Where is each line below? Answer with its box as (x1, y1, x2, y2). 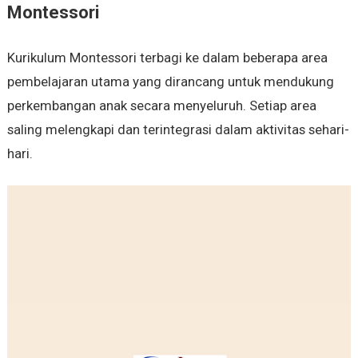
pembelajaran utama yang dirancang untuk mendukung (6, 74, 334, 90)
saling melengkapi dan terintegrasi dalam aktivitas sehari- (6, 121, 349, 138)
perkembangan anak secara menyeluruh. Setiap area (6, 97, 316, 114)
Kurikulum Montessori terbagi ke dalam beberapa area (6, 50, 328, 66)
